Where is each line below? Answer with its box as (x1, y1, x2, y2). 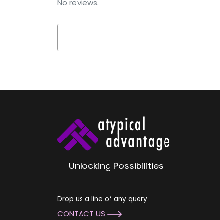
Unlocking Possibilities (68, 160, 164, 172)
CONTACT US (57, 208, 107, 219)
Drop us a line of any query (57, 194, 147, 204)
